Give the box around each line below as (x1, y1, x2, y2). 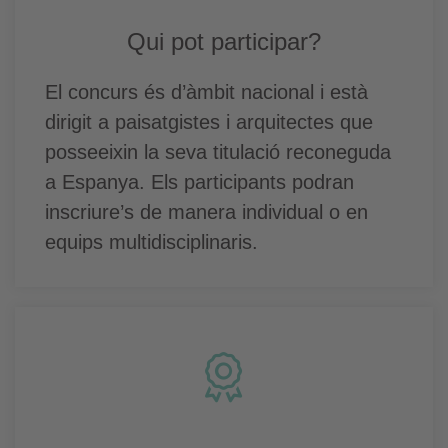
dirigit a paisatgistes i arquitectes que (45, 111, 373, 133)
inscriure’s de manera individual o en (45, 201, 368, 223)
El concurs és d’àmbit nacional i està (45, 81, 368, 103)
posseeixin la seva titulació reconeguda (45, 141, 391, 163)
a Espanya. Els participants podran (45, 171, 354, 193)
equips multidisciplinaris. (45, 231, 258, 253)
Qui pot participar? (127, 28, 321, 55)
